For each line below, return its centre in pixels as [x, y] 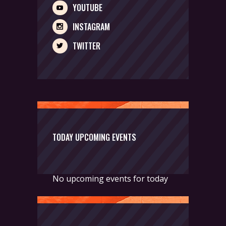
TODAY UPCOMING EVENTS [94, 137]
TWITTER [86, 46]
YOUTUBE [87, 8]
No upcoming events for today [110, 179]
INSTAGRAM [91, 26]
